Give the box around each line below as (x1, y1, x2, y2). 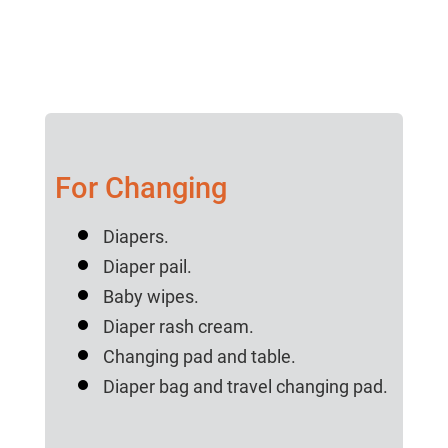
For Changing (54, 171, 227, 206)
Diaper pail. (102, 256, 192, 278)
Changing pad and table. (102, 346, 296, 368)
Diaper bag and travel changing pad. (102, 376, 388, 398)
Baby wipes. (102, 286, 199, 308)
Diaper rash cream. (102, 316, 254, 338)
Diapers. (102, 226, 169, 248)
